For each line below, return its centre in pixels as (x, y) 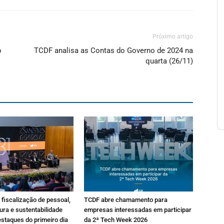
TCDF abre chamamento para (126, 200)
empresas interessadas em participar (138, 210)
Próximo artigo (173, 36)
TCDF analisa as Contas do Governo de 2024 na (113, 50)
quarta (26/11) (169, 61)
